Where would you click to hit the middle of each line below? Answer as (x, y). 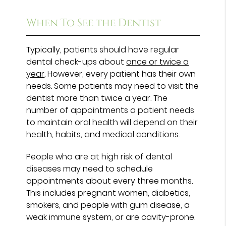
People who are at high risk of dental (99, 156)
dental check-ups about (76, 62)
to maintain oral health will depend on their (112, 122)
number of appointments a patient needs (110, 110)
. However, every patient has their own (120, 74)
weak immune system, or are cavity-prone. (111, 217)
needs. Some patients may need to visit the (113, 86)
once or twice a (158, 62)
